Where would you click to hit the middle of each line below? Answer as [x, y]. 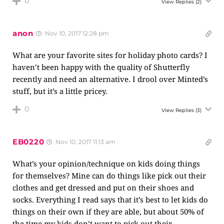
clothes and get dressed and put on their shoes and [103, 187]
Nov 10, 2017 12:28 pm [76, 33]
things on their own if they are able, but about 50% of [108, 211]
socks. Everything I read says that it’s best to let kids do [110, 199]
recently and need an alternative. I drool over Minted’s [110, 79]
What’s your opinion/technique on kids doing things [106, 163]
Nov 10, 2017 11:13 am [85, 142]
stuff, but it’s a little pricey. [60, 91]
